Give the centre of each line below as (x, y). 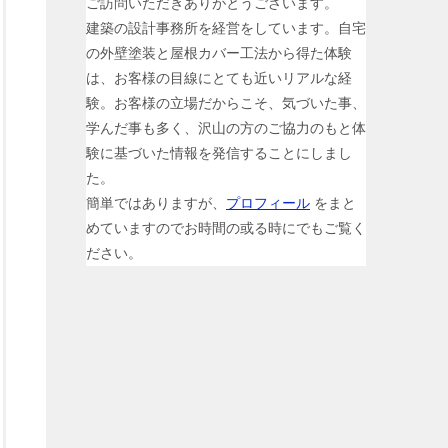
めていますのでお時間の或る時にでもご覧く (226, 227)
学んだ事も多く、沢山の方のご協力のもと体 (226, 127)
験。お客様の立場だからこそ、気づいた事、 (226, 102)
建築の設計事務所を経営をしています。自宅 (226, 27)
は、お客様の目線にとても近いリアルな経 (219, 77)
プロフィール (268, 202)
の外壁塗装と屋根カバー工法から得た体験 (219, 52)
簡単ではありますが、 (156, 202)
